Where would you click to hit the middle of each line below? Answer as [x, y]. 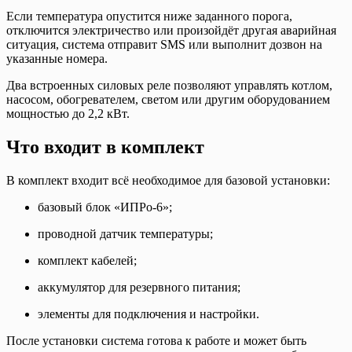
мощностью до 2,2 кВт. [68, 114]
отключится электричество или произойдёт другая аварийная [171, 31]
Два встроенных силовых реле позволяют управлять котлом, [169, 86]
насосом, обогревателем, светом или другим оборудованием [168, 100]
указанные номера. [57, 59]
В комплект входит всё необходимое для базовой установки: [168, 180]
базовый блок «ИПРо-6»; [105, 207]
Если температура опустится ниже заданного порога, [149, 16]
